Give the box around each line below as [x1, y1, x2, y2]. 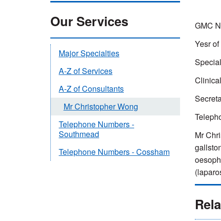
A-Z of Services [59, 65, 112, 77]
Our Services [50, 12, 128, 31]
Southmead [59, 128, 99, 140]
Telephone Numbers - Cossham [59, 146, 170, 158]
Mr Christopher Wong [63, 101, 138, 112]
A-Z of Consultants [59, 83, 124, 95]
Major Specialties [59, 47, 119, 59]
